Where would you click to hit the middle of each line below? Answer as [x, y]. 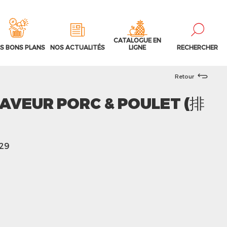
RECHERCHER [197, 47]
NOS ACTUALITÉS [78, 47]
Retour [184, 76]
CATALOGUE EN [137, 40]
